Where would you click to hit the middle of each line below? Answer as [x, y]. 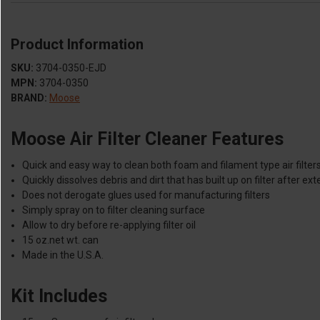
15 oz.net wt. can [61, 240]
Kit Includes [59, 296]
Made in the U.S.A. [63, 255]
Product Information [77, 45]
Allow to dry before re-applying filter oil [109, 225]
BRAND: [29, 98]
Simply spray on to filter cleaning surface [114, 210]
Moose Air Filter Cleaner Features [147, 139]
